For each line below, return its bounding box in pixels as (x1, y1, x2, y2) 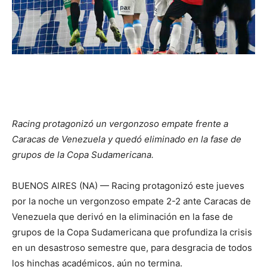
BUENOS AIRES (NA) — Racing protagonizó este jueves (12, 179, 244, 191)
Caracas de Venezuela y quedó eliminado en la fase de (12, 133, 241, 145)
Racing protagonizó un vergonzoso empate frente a (12, 117, 228, 129)
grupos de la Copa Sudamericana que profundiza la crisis (12, 226, 252, 238)
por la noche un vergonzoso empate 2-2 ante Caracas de (12, 195, 251, 207)
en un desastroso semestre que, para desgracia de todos (12, 241, 252, 253)
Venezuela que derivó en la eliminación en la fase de (12, 210, 233, 222)
